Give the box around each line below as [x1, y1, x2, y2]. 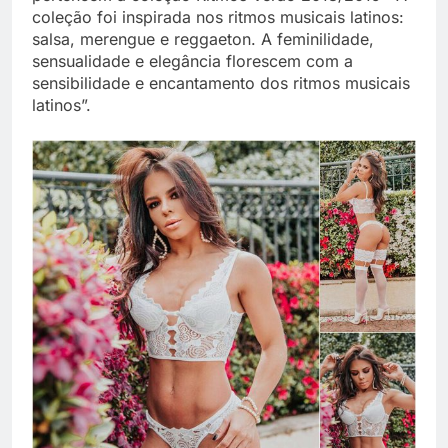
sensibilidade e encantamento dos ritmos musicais [32, 72, 410, 93]
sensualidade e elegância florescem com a [32, 50, 353, 71]
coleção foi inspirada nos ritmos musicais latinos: [32, 6, 404, 27]
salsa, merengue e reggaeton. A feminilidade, [32, 28, 374, 49]
